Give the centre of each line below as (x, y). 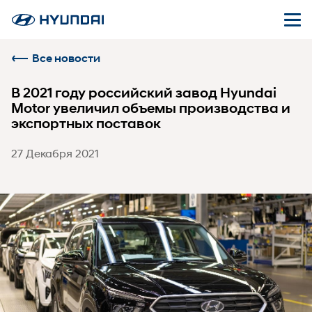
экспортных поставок (86, 124)
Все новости (66, 58)
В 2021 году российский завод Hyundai (144, 93)
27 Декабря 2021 (55, 153)
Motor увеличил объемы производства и (151, 108)
